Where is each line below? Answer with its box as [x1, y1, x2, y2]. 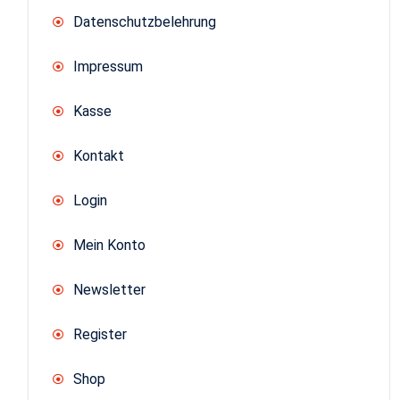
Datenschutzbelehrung [73, 12, 216, 30]
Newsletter [73, 280, 146, 298]
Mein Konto [73, 236, 146, 254]
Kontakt [73, 146, 124, 164]
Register [73, 325, 127, 343]
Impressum [73, 57, 143, 75]
